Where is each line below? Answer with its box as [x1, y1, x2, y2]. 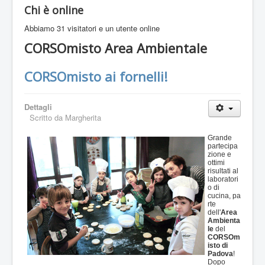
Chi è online [24, 3, 83, 18]
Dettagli [24, 101, 52, 113]
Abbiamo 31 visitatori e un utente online [24, 22, 160, 34]
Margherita [65, 112, 101, 124]
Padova [208, 250, 233, 258]
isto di [208, 241, 228, 250]
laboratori [208, 175, 238, 184]
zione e [208, 150, 231, 159]
